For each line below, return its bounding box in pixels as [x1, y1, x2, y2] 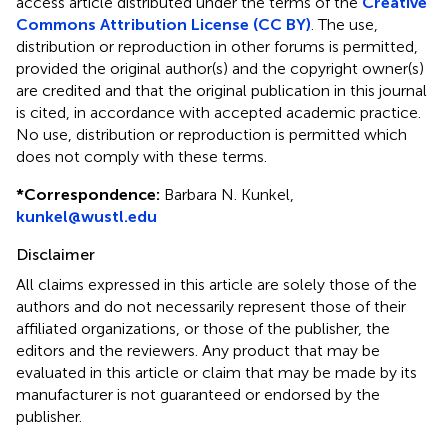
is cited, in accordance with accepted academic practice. [16, 102, 421, 122]
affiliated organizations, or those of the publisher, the [16, 318, 390, 338]
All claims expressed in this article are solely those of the [16, 274, 417, 294]
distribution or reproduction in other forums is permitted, [16, 36, 418, 56]
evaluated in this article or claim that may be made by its [16, 362, 417, 382]
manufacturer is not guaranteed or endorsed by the [16, 384, 380, 404]
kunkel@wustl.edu [16, 206, 157, 226]
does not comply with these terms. [16, 146, 267, 166]
